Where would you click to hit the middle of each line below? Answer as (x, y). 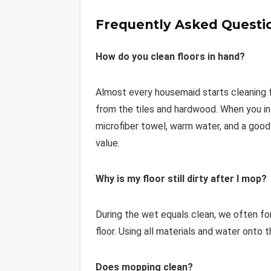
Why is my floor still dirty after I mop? (181, 179)
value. (108, 143)
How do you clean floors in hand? (170, 57)
